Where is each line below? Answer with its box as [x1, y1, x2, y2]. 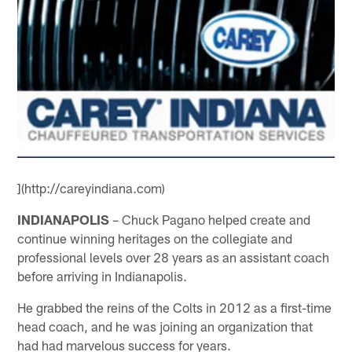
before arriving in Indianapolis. [17, 267, 188, 284]
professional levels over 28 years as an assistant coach [17, 248, 330, 265]
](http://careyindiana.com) [17, 179, 166, 196]
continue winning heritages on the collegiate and [17, 229, 293, 246]
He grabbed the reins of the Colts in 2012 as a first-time [17, 299, 332, 315]
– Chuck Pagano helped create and [109, 211, 311, 227]
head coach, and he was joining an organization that [17, 317, 313, 334]
